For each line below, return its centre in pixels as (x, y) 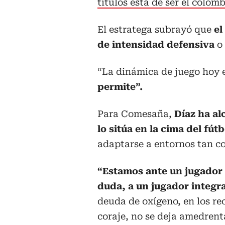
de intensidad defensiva (156, 45)
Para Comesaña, (136, 114)
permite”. (120, 87)
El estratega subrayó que (156, 30)
